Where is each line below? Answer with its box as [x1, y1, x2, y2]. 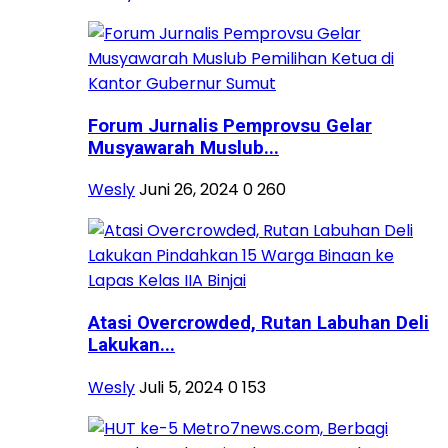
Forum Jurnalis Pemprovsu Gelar [88, 114, 372, 137]
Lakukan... [88, 333, 175, 356]
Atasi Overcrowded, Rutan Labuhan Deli [88, 311, 429, 334]
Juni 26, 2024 [139, 178, 239, 202]
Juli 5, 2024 [139, 375, 224, 399]
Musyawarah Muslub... [88, 136, 279, 159]
